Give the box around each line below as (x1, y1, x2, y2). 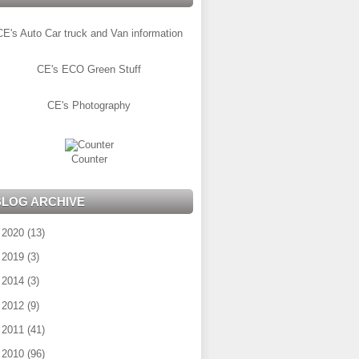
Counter (71, 152, 107, 165)
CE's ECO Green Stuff (37, 63, 141, 75)
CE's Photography (47, 99, 131, 111)
